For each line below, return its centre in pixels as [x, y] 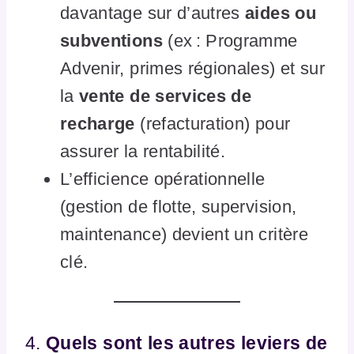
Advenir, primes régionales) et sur [192, 68]
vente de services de [166, 96]
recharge [98, 123]
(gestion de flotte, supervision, [179, 206]
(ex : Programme [230, 40]
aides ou [281, 13]
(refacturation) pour [213, 123]
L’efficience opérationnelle [163, 179]
